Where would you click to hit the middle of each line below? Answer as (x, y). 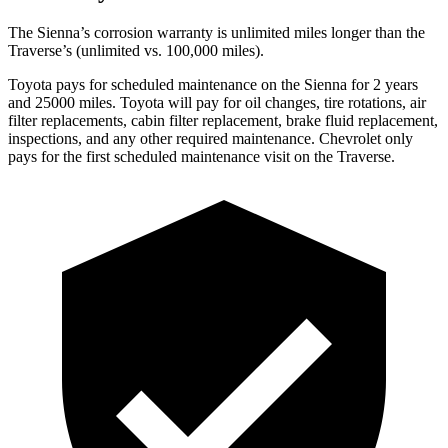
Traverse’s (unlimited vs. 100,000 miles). (136, 50)
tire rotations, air (373, 102)
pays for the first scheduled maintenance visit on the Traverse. (201, 156)
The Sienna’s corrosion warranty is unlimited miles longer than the (216, 32)
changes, (292, 102)
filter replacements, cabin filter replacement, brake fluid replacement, (223, 120)
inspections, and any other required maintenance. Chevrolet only (210, 138)
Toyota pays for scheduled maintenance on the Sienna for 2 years (213, 84)
